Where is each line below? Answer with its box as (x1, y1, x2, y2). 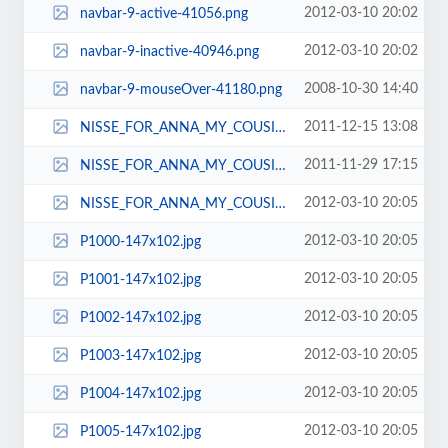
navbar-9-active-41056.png (79, 6, 248, 21)
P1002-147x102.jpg (79, 310, 201, 325)
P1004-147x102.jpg (79, 386, 201, 401)
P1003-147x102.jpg (79, 348, 201, 363)
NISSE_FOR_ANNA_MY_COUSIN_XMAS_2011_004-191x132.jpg (79, 196, 275, 211)
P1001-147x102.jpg (79, 272, 201, 287)
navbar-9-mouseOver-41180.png (79, 82, 282, 97)
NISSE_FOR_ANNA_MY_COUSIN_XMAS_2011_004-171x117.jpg (79, 158, 275, 173)
